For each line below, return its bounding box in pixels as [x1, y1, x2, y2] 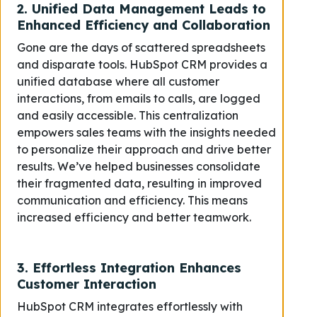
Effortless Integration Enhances [33, 260, 241, 276]
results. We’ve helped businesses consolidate [17, 159, 260, 173]
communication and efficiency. [17, 193, 188, 207]
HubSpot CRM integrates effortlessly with [17, 299, 243, 313]
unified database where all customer [17, 74, 219, 88]
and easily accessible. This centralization [17, 108, 238, 122]
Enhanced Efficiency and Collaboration [17, 17, 270, 33]
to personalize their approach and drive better [17, 142, 271, 156]
